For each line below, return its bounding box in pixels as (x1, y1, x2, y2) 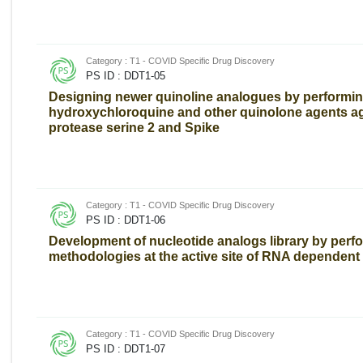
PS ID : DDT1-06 (86, 213, 165, 226)
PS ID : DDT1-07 (86, 342, 165, 355)
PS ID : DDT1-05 (86, 69, 165, 82)
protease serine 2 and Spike (49, 120, 220, 135)
